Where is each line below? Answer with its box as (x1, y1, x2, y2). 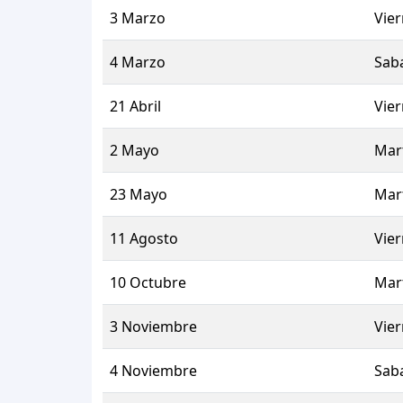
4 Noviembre (110, 360, 197, 381)
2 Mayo (110, 139, 159, 160)
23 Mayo (110, 184, 167, 204)
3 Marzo (110, 7, 166, 28)
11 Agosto (110, 228, 178, 248)
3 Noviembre (110, 316, 197, 336)
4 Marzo (110, 51, 166, 72)
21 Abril (110, 95, 161, 116)
